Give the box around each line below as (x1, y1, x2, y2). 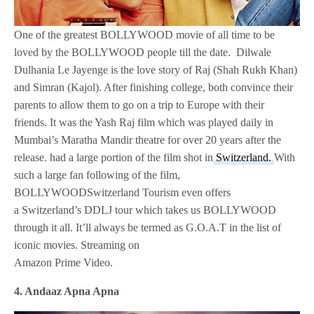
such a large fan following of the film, (14, 169, 181, 182)
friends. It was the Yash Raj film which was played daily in (14, 116, 274, 129)
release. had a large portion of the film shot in (14, 151, 214, 164)
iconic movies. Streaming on (14, 239, 140, 252)
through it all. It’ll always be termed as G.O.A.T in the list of (14, 221, 282, 234)
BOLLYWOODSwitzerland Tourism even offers (14, 186, 231, 199)
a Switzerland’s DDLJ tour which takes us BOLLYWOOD (14, 204, 277, 217)
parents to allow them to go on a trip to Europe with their (14, 99, 265, 111)
